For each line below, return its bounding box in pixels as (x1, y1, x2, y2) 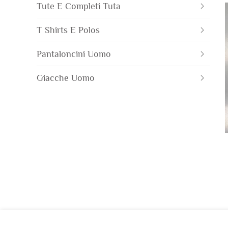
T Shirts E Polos (37, 24, 100, 35)
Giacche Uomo (37, 72, 95, 83)
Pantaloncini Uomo (37, 48, 111, 59)
